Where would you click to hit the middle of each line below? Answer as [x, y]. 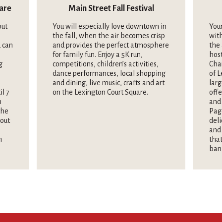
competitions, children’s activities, [106, 64]
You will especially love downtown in [110, 26]
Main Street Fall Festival [111, 8]
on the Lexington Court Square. [100, 92]
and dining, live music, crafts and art [109, 83]
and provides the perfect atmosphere [111, 45]
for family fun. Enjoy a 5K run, [98, 54]
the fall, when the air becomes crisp [109, 35]
